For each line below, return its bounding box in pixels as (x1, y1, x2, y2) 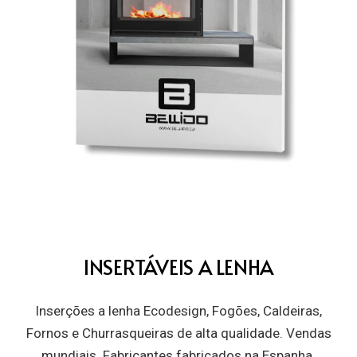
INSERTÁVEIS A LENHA (83, 253, 274, 281)
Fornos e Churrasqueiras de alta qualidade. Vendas (25, 324, 331, 341)
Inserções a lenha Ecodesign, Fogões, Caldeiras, (35, 302, 322, 319)
